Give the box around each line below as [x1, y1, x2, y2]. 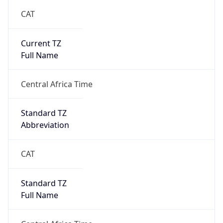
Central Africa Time [20, 78, 93, 90]
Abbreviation [20, 119, 69, 131]
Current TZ [20, 37, 61, 49]
